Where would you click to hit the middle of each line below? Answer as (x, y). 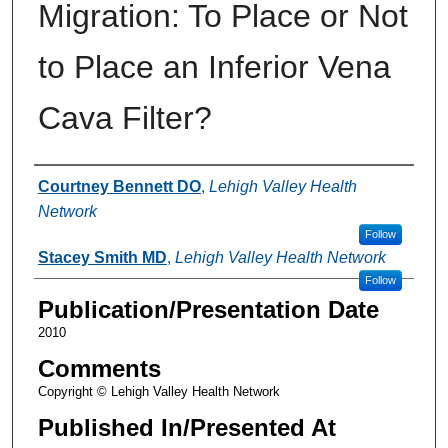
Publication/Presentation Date (208, 309)
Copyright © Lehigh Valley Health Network (158, 391)
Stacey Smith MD (102, 257)
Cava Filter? (124, 117)
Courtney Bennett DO (119, 186)
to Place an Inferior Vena (214, 66)
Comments (99, 368)
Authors (74, 184)
